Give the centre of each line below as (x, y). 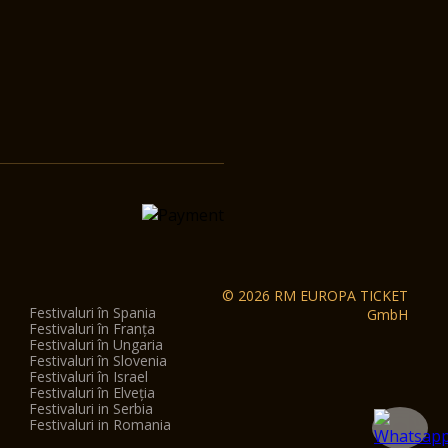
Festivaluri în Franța (91, 328)
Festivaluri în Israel (88, 376)
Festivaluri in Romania (99, 424)
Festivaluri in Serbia (90, 408)
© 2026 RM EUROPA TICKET (314, 295)
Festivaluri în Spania (92, 312)
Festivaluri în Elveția (91, 392)
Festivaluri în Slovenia (97, 360)
